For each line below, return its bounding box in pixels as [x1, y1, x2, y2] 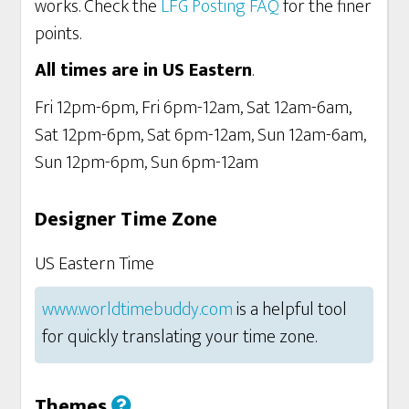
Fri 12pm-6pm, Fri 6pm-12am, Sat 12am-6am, [35, 91, 352, 123]
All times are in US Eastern [35, 55, 253, 86]
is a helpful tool [233, 294, 348, 325]
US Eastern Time [35, 247, 155, 279]
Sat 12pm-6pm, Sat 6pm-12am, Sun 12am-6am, [35, 119, 367, 151]
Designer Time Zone [35, 202, 218, 236]
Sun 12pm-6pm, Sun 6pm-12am [35, 146, 259, 178]
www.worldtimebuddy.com [42, 294, 234, 325]
